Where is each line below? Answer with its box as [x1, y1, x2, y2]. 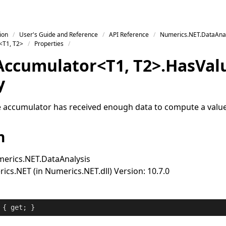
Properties [34, 39, 64, 48]
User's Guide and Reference [19, 30, 98, 39]
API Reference [109, 30, 149, 39]
